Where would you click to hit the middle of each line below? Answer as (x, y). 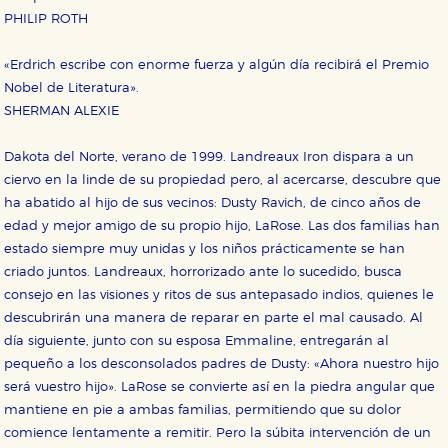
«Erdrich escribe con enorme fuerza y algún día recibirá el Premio (217, 66)
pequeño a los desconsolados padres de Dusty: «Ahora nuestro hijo (222, 365)
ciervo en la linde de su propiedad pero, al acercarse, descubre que (223, 181)
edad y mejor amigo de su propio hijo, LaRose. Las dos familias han (222, 227)
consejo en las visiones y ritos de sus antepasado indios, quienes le (219, 296)
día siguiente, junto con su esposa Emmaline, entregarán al (197, 342)
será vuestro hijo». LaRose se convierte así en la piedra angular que (220, 388)
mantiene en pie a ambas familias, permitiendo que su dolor (203, 411)
